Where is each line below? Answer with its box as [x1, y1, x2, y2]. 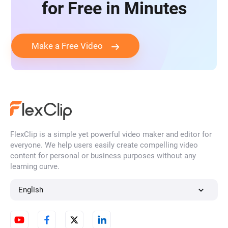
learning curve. [10, 162, 60, 172]
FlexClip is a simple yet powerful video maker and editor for [10, 130, 212, 139]
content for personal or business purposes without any [10, 151, 196, 161]
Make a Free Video [32, 41, 103, 51]
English [18, 185, 44, 195]
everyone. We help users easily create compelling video [10, 140, 198, 150]
